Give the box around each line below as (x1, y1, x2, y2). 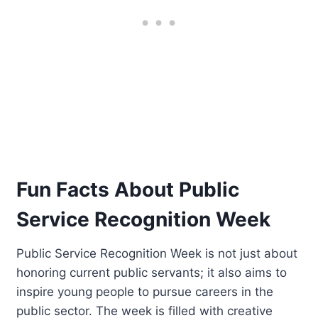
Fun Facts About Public (16, 177, 240, 202)
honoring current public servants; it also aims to (16, 265, 287, 280)
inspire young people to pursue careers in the (16, 284, 274, 299)
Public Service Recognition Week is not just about (16, 246, 298, 261)
